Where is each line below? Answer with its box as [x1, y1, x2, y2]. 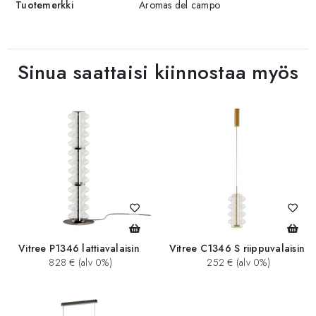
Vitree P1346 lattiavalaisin [18, 241, 140, 256]
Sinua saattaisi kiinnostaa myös [17, 57, 299, 87]
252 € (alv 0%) [204, 255, 270, 270]
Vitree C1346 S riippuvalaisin [169, 241, 305, 256]
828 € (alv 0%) [46, 255, 112, 270]
